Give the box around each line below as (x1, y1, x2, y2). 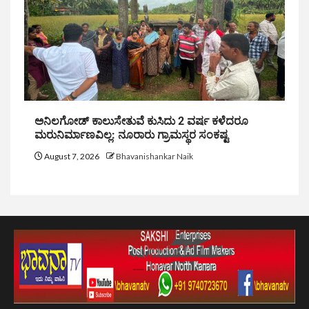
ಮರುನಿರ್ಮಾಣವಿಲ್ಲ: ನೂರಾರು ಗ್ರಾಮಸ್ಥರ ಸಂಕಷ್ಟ (34, 128, 228, 142)
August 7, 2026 (43, 151, 101, 162)
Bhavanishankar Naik (116, 151, 193, 162)
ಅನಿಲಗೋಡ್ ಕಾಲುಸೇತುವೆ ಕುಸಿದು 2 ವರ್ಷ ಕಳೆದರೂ (34, 114, 248, 128)
